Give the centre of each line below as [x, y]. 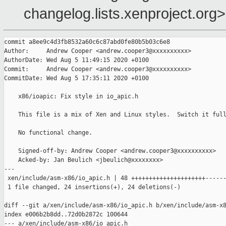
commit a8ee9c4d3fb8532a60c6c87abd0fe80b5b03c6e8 [87, 42]
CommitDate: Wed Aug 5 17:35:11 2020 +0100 [76, 78]
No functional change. [48, 133]
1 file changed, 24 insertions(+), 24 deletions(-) [92, 187]
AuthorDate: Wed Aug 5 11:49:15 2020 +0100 [76, 60]
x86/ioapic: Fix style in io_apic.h [71, 97]
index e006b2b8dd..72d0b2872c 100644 [66, 215]
